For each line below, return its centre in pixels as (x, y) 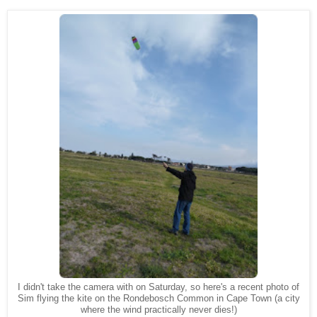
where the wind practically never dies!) (158, 310)
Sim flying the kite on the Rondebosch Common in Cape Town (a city (158, 298)
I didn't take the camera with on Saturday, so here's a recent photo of (158, 287)
